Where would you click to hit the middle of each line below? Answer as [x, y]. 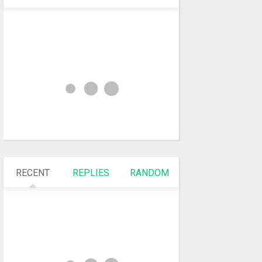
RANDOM [150, 173]
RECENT [32, 173]
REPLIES [91, 173]
